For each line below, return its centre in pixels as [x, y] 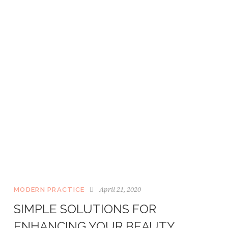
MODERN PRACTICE [49, 190]
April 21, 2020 [120, 190]
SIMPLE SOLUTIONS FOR [85, 209]
